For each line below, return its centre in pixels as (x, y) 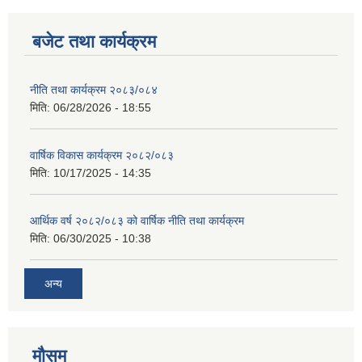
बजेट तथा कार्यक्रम (94, 41)
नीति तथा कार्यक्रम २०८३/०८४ (94, 89)
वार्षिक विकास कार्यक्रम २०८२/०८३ (102, 155)
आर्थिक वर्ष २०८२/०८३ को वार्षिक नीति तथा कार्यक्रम (137, 220)
